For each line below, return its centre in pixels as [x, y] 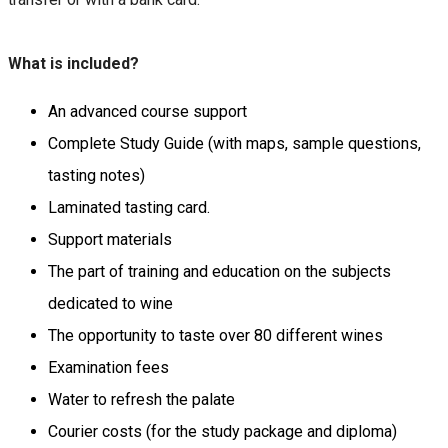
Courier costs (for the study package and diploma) [222, 432]
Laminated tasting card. [129, 208]
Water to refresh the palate [141, 400]
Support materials [110, 240]
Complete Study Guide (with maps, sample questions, [234, 144]
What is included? [73, 64]
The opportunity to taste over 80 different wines [215, 336]
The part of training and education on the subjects [219, 272]
